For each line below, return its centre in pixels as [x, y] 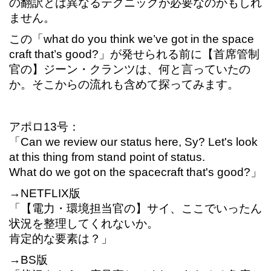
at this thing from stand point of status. [107, 157]
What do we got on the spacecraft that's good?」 [135, 172]
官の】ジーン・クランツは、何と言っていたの [130, 70]
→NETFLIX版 [45, 194]
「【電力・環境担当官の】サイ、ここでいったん [135, 209]
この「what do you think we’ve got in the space [132, 39]
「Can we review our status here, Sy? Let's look [133, 142]
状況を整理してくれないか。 [84, 224]
